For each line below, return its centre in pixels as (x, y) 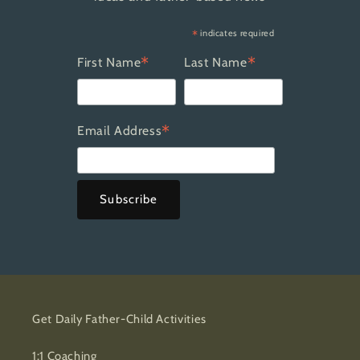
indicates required (236, 33)
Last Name (215, 63)
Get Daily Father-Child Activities (119, 319)
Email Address (120, 130)
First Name (109, 63)
